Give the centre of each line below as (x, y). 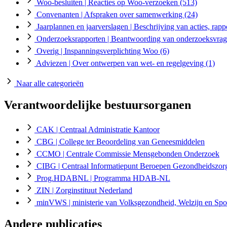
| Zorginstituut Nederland (91, 190)
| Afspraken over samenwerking (132, 14)
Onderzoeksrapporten (71, 39)
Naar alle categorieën (50, 83)
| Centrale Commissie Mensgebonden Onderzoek (140, 154)
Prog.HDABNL (62, 178)
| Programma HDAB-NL (129, 178)
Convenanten (58, 14)
